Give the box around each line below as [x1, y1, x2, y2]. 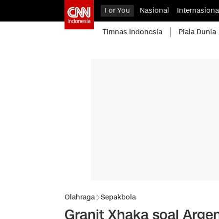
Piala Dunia [178, 27, 216, 37]
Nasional [140, 6, 169, 15]
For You [105, 6, 130, 15]
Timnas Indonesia [103, 27, 162, 37]
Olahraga [65, 193, 95, 202]
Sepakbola [101, 193, 136, 202]
